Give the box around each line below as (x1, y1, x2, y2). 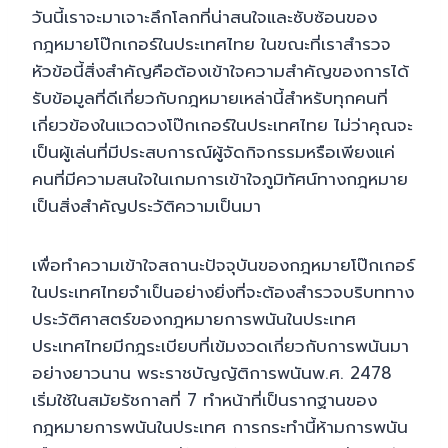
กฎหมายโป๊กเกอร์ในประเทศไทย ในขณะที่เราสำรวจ (32, 30, 391, 57)
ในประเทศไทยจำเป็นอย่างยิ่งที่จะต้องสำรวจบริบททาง (32, 278, 414, 305)
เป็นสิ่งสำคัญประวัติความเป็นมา (32, 192, 261, 219)
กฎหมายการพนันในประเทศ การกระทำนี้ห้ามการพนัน (32, 413, 408, 440)
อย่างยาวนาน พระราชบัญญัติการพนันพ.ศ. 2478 (32, 359, 392, 386)
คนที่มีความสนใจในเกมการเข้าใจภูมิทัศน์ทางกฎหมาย (32, 165, 408, 192)
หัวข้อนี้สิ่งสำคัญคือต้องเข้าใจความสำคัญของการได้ (32, 57, 409, 84)
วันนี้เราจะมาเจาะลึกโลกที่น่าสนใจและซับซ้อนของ (32, 3, 377, 30)
